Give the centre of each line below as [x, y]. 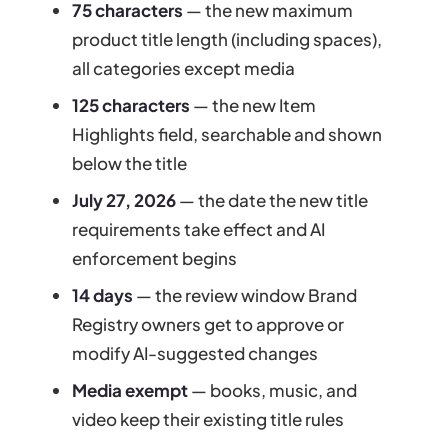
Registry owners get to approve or [208, 323]
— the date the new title [272, 199]
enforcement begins [155, 257]
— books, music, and [273, 389]
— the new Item [253, 104]
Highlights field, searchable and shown [227, 133]
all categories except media [184, 67]
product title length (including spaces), [227, 38]
